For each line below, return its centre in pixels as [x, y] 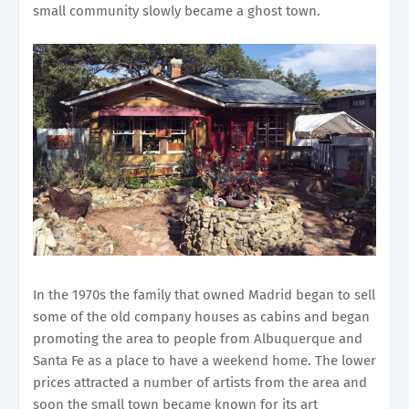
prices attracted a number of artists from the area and [200, 383]
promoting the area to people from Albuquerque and [198, 339]
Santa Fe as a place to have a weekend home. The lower [204, 361]
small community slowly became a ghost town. [177, 10]
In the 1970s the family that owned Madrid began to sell [204, 295]
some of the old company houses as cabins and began [201, 317]
